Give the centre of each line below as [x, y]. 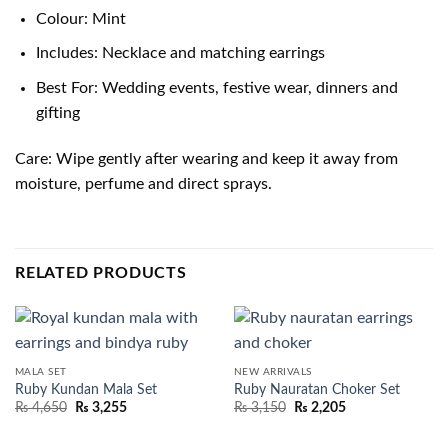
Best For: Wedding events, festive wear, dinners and [216, 88]
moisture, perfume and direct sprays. [143, 183]
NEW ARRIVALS [272, 372]
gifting [57, 113]
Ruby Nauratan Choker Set [316, 389]
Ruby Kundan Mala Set [85, 389]
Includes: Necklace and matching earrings [180, 53]
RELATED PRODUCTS [101, 272]
